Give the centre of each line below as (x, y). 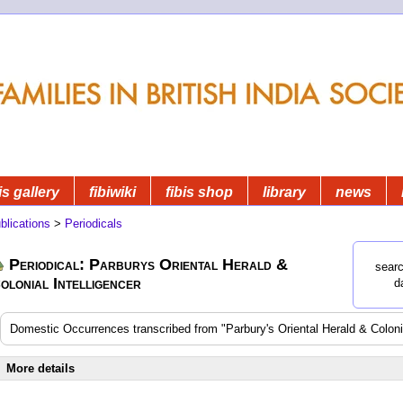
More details (40, 368)
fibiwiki (112, 192)
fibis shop (199, 192)
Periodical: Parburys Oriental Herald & (148, 264)
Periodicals (94, 223)
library (284, 192)
